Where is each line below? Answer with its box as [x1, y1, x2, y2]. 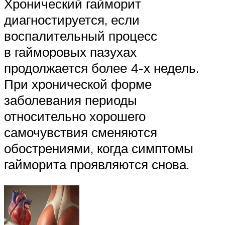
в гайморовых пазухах [4, 44, 137, 60]
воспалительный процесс [4, 28, 157, 44]
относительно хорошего [4, 108, 146, 125]
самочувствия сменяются [4, 124, 157, 141]
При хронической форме [4, 76, 152, 92]
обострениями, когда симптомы [4, 140, 193, 157]
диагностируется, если [4, 12, 140, 28]
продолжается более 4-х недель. [4, 60, 199, 76]
